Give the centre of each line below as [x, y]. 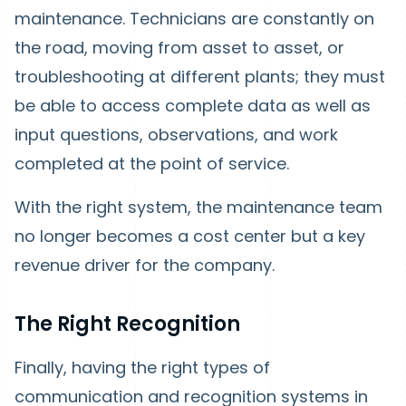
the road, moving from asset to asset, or [179, 48]
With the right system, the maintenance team [198, 208]
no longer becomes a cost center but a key [190, 237]
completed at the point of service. [152, 164]
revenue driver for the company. [145, 266]
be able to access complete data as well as [193, 106]
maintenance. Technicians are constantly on [194, 19]
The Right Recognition [127, 324]
